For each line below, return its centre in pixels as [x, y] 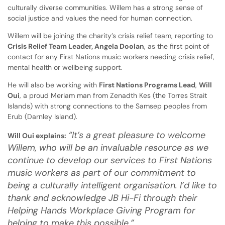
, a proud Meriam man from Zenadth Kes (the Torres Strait [113, 95]
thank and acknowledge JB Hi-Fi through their [102, 198]
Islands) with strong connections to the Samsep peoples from [107, 106]
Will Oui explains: [37, 135]
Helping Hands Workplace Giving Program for [101, 210]
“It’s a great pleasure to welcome [137, 135]
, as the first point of [177, 46]
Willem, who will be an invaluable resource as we [108, 147]
